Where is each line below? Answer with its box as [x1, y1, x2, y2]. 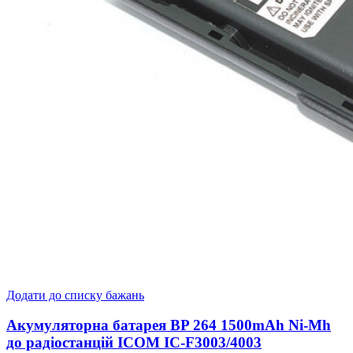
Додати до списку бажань [6, 288, 144, 302]
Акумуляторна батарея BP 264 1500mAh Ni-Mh [6, 317, 331, 334]
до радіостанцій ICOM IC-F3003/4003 [6, 334, 262, 351]
